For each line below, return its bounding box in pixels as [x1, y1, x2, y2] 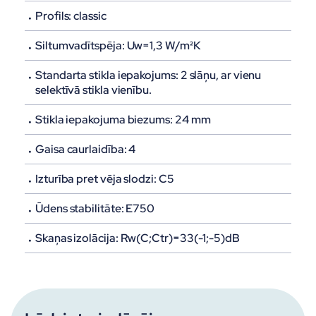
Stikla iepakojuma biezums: [35, 112, 173, 127]
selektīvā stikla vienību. [35, 83, 152, 97]
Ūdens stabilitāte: [35, 201, 124, 216]
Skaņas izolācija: [35, 231, 119, 245]
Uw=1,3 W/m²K [124, 38, 200, 53]
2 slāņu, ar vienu [178, 68, 262, 83]
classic [71, 8, 107, 23]
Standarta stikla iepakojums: [35, 68, 178, 83]
